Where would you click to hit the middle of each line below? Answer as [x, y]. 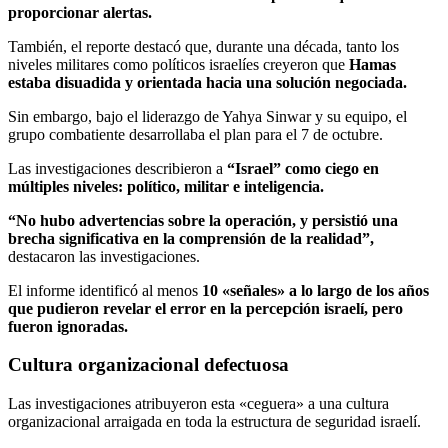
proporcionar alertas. [80, 12]
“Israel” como [274, 168]
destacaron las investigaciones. [106, 256]
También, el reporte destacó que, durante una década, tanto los [203, 46]
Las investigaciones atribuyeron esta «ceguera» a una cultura [198, 404]
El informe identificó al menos [105, 290]
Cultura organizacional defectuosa [148, 365]
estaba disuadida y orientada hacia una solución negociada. [207, 82]
